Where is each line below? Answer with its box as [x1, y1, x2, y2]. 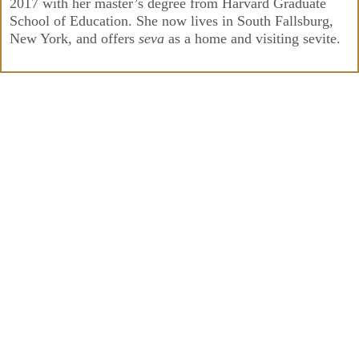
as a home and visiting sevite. [164, 30, 341, 46]
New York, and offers [10, 30, 139, 46]
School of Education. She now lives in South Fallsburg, [10, 13, 333, 29]
